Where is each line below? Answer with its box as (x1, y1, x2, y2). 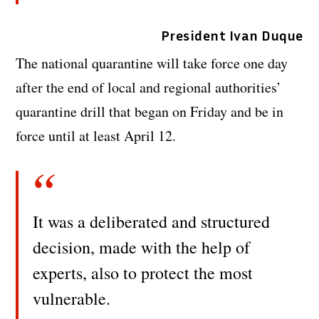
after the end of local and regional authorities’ (16, 78, 282, 98)
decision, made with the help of (33, 236, 251, 259)
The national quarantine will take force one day (16, 53, 288, 73)
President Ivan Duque (160, 26, 303, 44)
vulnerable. (33, 287, 111, 310)
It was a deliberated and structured (33, 210, 271, 234)
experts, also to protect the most (33, 261, 253, 285)
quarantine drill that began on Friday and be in (16, 102, 284, 122)
